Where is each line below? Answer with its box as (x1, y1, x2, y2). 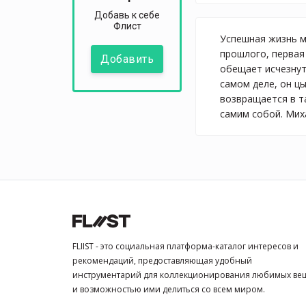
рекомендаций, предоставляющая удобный (72, 255, 252, 266)
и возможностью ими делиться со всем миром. (72, 283, 265, 295)
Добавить (100, 53, 154, 66)
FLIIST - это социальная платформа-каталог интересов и (72, 240, 298, 252)
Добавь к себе (94, 10, 160, 21)
